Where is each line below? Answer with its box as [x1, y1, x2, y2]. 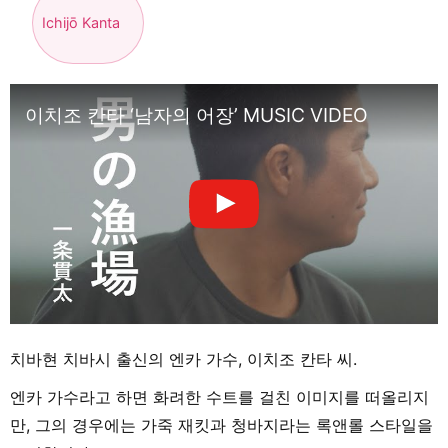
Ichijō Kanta [42, 14, 120, 32]
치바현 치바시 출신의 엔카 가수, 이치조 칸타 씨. [10, 348, 357, 369]
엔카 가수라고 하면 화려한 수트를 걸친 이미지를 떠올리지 [10, 386, 429, 407]
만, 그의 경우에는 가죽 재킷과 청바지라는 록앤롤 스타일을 [10, 414, 433, 435]
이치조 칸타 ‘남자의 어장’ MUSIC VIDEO [25, 103, 368, 128]
